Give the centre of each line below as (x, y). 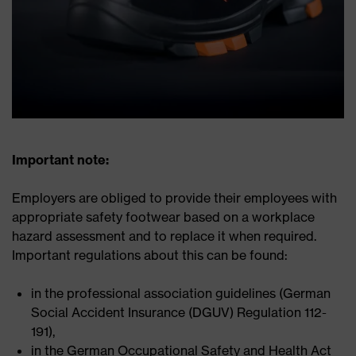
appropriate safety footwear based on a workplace (163, 217)
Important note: (60, 160)
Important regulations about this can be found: (150, 255)
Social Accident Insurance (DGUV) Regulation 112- (179, 313)
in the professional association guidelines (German (181, 294)
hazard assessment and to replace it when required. (164, 236)
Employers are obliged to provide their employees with (174, 198)
